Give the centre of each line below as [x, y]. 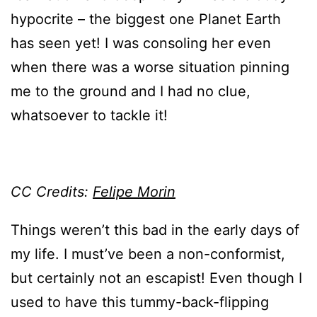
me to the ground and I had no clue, [131, 92]
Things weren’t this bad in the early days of [155, 230]
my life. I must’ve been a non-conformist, [148, 254]
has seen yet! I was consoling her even [141, 44]
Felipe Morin [134, 192]
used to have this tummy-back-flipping [140, 302]
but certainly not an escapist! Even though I [156, 278]
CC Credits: [52, 192]
